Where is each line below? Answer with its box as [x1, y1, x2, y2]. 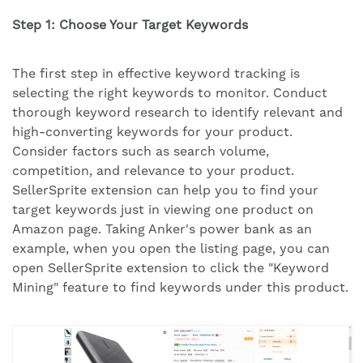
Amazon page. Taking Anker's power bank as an [12, 220, 312, 237]
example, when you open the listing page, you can [12, 240, 330, 256]
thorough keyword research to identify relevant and [12, 104, 343, 120]
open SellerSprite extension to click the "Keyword [12, 259, 329, 275]
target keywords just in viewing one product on [12, 201, 314, 217]
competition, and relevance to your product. [12, 162, 294, 178]
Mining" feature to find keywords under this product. [12, 279, 348, 295]
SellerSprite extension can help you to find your [12, 181, 318, 198]
